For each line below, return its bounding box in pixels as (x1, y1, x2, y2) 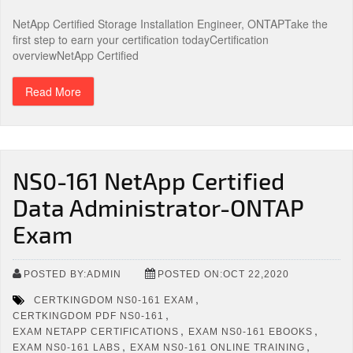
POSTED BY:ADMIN (24, 268, 121, 280)
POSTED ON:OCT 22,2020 (158, 268, 289, 280)
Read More (25, 84, 81, 99)
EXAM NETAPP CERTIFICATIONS (13, 325, 179, 337)
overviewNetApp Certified (13, 47, 139, 63)
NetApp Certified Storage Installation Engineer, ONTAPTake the (13, 16, 328, 32)
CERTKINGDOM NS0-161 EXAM (34, 294, 194, 306)
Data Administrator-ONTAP (13, 193, 303, 221)
